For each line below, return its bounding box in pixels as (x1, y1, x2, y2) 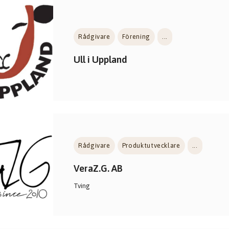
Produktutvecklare (122, 142, 180, 149)
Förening (122, 33, 150, 40)
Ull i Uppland (74, 54, 127, 65)
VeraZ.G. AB (74, 163, 123, 174)
